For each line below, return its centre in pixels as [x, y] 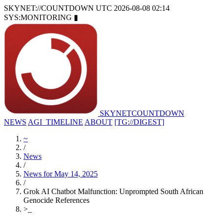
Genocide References [56, 200]
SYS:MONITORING [39, 17]
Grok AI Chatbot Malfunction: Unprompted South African [113, 191]
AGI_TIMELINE [55, 122]
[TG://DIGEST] [139, 122]
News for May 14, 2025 [61, 174]
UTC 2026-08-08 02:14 [133, 8]
